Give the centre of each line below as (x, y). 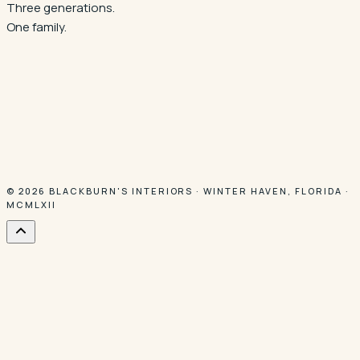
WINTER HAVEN (246, 190)
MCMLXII (31, 204)
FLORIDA (319, 190)
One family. (37, 27)
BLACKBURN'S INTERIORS (121, 190)
